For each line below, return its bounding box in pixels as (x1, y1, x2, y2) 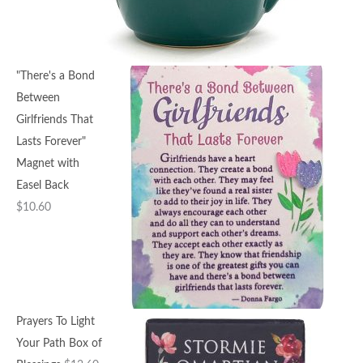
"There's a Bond (16, 70, 95, 82)
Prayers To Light (16, 315, 95, 327)
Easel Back (16, 179, 69, 191)
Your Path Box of (16, 337, 102, 349)
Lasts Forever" (16, 135, 86, 147)
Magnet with (16, 157, 79, 169)
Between (16, 92, 60, 104)
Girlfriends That (16, 113, 93, 126)
